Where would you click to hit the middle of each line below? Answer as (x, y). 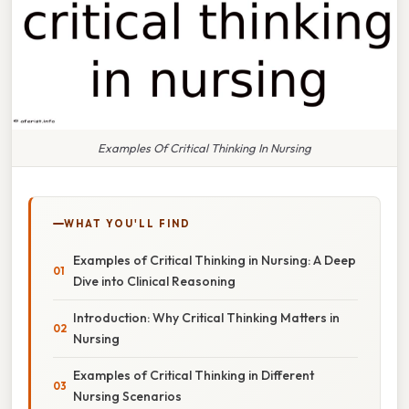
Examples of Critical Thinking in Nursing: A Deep (215, 260)
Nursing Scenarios (127, 396)
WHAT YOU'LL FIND (127, 223)
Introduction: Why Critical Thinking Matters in (206, 317)
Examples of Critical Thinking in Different (194, 375)
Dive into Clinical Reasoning (154, 281)
